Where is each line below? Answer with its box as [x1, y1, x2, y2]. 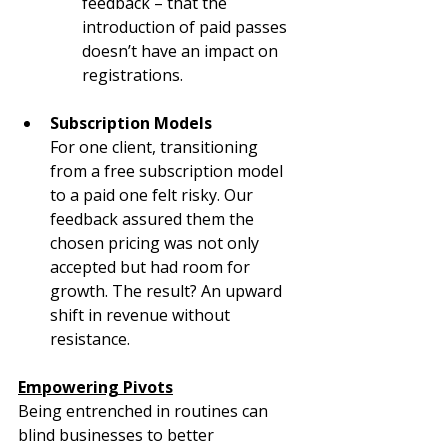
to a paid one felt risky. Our [50, 184, 257, 207]
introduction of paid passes [82, 16, 291, 39]
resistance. [50, 328, 130, 351]
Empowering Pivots [18, 376, 173, 399]
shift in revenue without [50, 304, 234, 327]
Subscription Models [50, 112, 212, 135]
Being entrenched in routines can [18, 400, 272, 423]
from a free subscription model [50, 160, 287, 183]
